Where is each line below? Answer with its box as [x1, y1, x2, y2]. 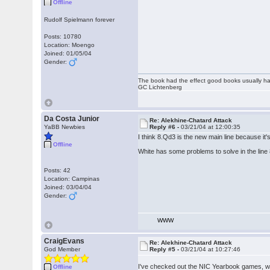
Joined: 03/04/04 [44, 184, 92, 190]
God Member [44, 246, 81, 253]
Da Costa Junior [44, 115, 100, 123]
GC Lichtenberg [138, 84, 183, 90]
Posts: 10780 [44, 33, 82, 40]
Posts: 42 [44, 167, 71, 174]
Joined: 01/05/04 [44, 50, 92, 57]
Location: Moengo [44, 42, 95, 48]
